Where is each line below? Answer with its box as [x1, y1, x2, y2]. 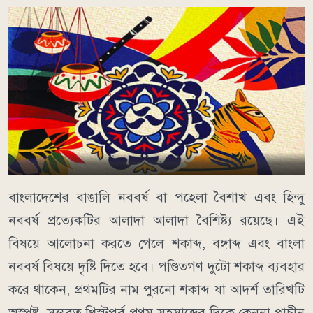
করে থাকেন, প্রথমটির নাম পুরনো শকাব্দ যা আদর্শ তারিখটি [8, 282, 305, 298]
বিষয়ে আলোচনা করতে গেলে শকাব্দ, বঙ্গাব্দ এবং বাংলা [8, 235, 305, 252]
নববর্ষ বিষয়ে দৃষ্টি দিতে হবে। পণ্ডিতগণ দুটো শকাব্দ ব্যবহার [8, 259, 305, 275]
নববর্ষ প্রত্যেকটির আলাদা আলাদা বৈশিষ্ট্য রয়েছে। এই [8, 212, 305, 229]
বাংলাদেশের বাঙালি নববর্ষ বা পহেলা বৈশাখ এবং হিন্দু [8, 189, 305, 206]
